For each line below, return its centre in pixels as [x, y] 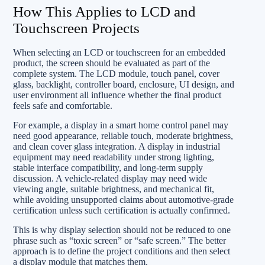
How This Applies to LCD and [104, 12]
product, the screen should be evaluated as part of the [112, 63]
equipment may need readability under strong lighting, [114, 157]
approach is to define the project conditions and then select [122, 251]
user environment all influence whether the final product [117, 95]
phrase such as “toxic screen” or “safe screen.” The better [119, 240]
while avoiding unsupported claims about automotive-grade [123, 199]
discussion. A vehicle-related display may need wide [110, 178]
